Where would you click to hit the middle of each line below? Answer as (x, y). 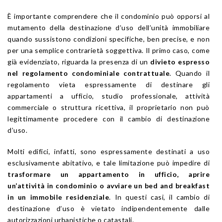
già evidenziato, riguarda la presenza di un (79, 61)
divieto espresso (180, 61)
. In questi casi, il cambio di (160, 197)
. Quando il (190, 73)
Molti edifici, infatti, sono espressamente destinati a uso (109, 151)
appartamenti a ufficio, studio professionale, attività (109, 96)
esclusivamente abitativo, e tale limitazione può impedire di (109, 163)
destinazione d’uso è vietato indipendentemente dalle (109, 208)
